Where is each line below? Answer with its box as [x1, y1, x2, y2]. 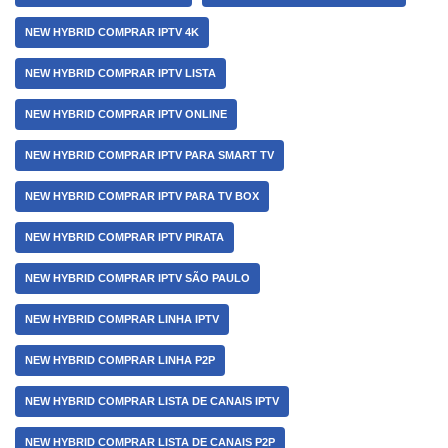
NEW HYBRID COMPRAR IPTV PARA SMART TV [25, 149, 274, 161]
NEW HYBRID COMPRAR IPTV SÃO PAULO [25, 272, 250, 284]
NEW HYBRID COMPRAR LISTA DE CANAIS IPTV [25, 395, 279, 407]
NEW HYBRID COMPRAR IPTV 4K [25, 26, 199, 38]
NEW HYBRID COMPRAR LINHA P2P [25, 354, 215, 366]
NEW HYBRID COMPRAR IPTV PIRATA [25, 231, 224, 243]
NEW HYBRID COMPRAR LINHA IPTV [25, 313, 219, 325]
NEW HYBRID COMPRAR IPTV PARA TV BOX [25, 190, 259, 202]
